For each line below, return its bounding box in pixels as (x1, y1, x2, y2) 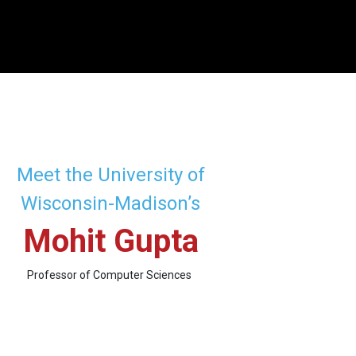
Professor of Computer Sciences (27, 268, 192, 281)
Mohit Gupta (22, 222, 199, 260)
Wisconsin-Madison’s (21, 192, 200, 215)
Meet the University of (16, 163, 205, 186)
